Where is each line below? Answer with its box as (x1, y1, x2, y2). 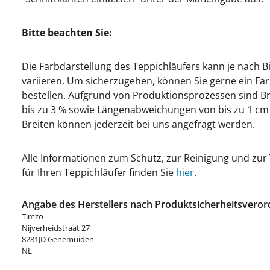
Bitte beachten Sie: (22, 26, 112, 39)
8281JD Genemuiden (22, 234, 94, 245)
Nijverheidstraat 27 (22, 222, 90, 233)
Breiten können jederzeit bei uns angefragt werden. (22, 118, 255, 131)
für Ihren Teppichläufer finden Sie (22, 166, 176, 179)
